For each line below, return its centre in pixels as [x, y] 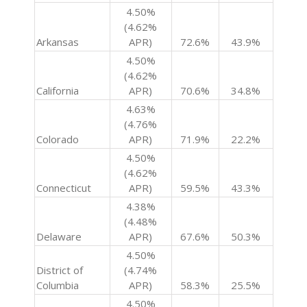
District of [59, 270]
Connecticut [63, 188]
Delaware [59, 237]
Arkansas [57, 42]
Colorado [57, 139]
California [57, 91]
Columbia [57, 285]
